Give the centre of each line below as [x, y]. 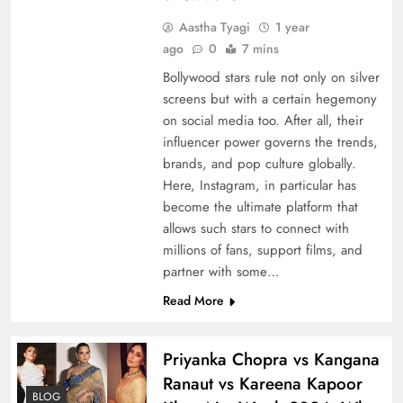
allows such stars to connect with [255, 228]
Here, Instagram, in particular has [259, 185]
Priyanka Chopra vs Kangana [271, 359]
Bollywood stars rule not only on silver [271, 77]
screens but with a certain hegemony [269, 99]
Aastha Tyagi [214, 27]
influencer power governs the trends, [270, 142]
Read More [193, 300]
